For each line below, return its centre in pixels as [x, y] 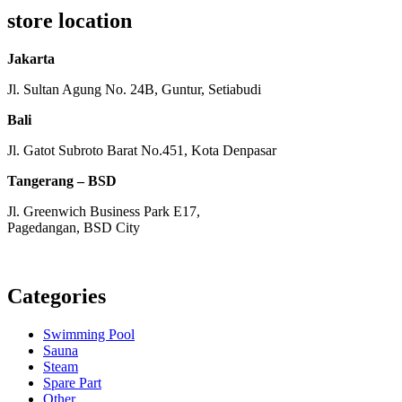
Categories [57, 297]
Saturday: [222, 258]
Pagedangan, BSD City [74, 228]
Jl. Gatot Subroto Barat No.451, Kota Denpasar [142, 151]
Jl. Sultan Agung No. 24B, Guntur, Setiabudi [136, 90]
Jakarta [31, 59]
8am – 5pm [154, 258]
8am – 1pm [286, 258]
